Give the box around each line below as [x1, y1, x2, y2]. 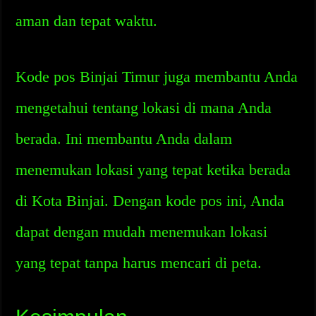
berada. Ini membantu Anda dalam [16, 130, 233, 147]
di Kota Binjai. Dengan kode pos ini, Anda [16, 192, 285, 209]
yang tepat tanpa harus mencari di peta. [16, 254, 262, 272]
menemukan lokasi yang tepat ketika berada [16, 161, 291, 178]
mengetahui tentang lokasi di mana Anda [16, 99, 272, 116]
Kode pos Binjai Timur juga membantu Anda [16, 68, 298, 85]
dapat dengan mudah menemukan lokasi [16, 223, 268, 241]
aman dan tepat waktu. [16, 12, 158, 30]
